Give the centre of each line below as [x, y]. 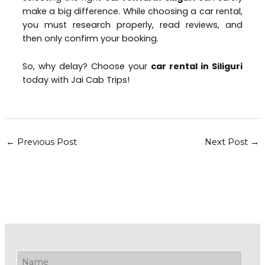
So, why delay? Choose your [87, 66]
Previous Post [46, 142]
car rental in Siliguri [197, 66]
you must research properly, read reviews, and [132, 25]
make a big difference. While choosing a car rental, [132, 12]
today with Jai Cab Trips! [77, 80]
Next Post [228, 142]
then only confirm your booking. [91, 39]
